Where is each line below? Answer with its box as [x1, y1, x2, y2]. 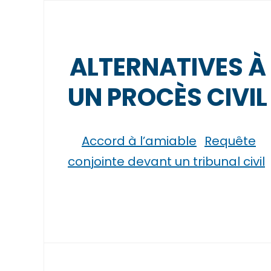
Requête [204, 132, 256, 149]
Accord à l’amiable [82, 132, 197, 149]
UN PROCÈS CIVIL [68, 80, 267, 114]
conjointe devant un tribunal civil [68, 153, 265, 170]
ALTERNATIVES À [69, 50, 266, 84]
